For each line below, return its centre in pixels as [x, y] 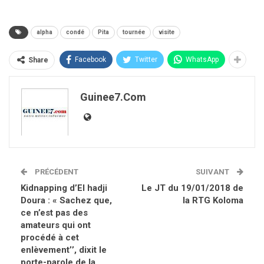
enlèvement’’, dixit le [64, 250]
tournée [134, 32]
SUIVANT [213, 171]
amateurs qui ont [56, 225]
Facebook [90, 59]
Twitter [146, 59]
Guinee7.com [113, 97]
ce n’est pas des [54, 212]
